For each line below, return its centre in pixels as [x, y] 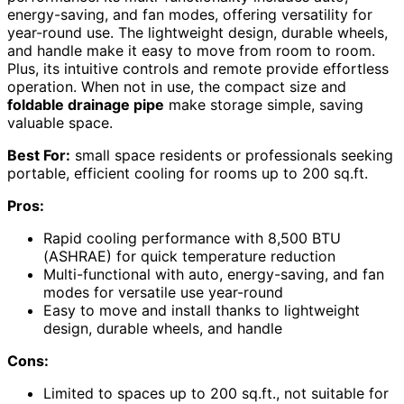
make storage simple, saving [264, 104]
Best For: [39, 155]
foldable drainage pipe [86, 104]
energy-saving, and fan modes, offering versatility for [190, 14]
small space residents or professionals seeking [232, 155]
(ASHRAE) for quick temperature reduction [189, 256]
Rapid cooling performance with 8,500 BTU [192, 238]
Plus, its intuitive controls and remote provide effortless [198, 68]
